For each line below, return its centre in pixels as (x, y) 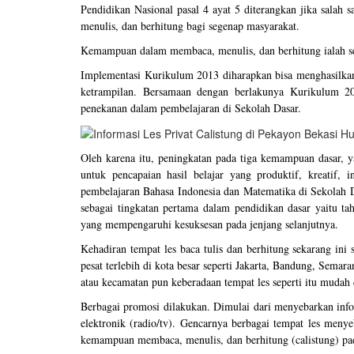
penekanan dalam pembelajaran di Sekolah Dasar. (191, 108)
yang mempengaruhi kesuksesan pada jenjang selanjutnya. (211, 224)
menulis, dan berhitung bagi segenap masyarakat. (190, 26)
